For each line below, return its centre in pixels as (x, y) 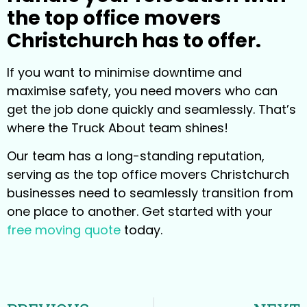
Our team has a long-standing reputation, (136, 156)
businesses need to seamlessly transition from (150, 193)
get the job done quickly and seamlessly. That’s (151, 109)
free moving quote (64, 230)
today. (142, 230)
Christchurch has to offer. (134, 40)
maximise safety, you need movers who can (142, 90)
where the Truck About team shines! (118, 127)
